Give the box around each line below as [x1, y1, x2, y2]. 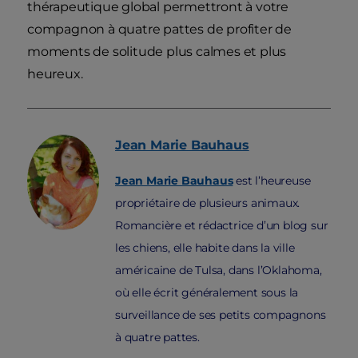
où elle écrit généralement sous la [115, 285, 299, 300]
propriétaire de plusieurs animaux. [115, 196, 300, 211]
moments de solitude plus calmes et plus [27, 44, 287, 60]
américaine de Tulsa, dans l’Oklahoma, [115, 263, 322, 278]
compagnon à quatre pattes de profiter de [27, 22, 292, 38]
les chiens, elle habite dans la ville [115, 241, 295, 256]
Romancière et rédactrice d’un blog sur [115, 218, 328, 233]
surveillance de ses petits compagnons [115, 308, 326, 323]
